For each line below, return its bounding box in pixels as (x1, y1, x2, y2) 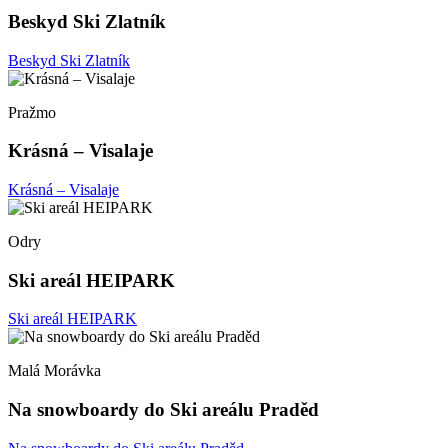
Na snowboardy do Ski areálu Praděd (8, 399, 319, 421)
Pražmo (8, 103, 56, 121)
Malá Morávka (8, 362, 101, 380)
